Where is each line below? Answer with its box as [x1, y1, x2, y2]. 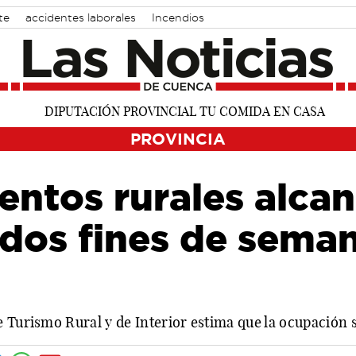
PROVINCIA [130, 129, 226, 148]
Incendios [152, 12, 204, 23]
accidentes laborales [25, 12, 136, 23]
